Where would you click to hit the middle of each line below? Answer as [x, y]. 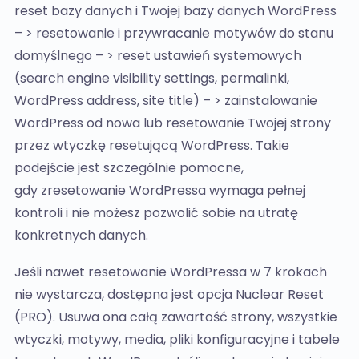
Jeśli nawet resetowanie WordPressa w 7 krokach [171, 272]
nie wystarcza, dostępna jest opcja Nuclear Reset [169, 294]
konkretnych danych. [81, 235]
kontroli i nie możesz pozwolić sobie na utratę [156, 213]
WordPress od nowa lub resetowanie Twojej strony [173, 123]
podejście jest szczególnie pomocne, [129, 168]
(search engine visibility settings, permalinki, [152, 78]
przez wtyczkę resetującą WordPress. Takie [152, 145]
